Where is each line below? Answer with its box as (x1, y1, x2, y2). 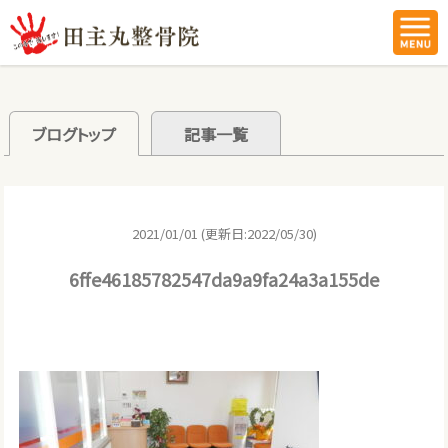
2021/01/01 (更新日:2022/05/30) (131, 223, 317, 243)
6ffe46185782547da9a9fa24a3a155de (69, 265, 379, 292)
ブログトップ (32, 121, 117, 146)
